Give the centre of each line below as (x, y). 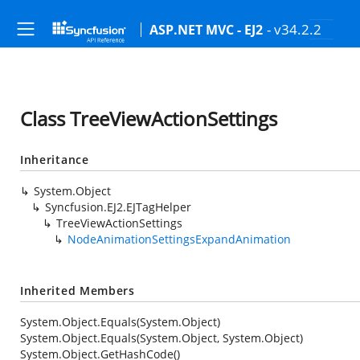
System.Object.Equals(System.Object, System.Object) (162, 338)
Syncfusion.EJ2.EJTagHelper (118, 207)
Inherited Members (78, 290)
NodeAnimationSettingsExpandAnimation (179, 239)
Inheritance (55, 160)
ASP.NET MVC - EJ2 (206, 30)
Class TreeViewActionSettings (149, 119)
